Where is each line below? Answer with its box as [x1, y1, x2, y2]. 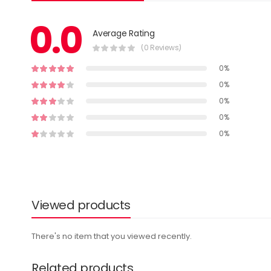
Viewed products [31, 197, 131, 214]
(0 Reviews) [140, 42, 181, 53]
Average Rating [93, 27, 155, 39]
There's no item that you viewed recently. [31, 230, 192, 242]
